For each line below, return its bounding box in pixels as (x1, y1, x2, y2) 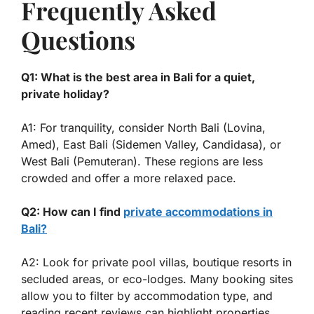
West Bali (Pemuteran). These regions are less (21, 153, 263, 168)
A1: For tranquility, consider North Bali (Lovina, (21, 120, 266, 135)
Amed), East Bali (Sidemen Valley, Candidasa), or (21, 137, 281, 151)
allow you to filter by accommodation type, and (21, 288, 273, 303)
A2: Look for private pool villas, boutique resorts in (21, 254, 292, 269)
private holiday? (21, 86, 109, 101)
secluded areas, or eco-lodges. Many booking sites (21, 271, 293, 286)
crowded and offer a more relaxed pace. (21, 170, 236, 185)
